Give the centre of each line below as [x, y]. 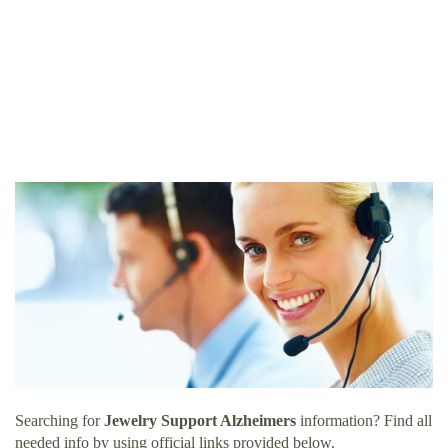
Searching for [59, 421]
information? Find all [364, 421]
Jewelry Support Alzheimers [200, 421]
